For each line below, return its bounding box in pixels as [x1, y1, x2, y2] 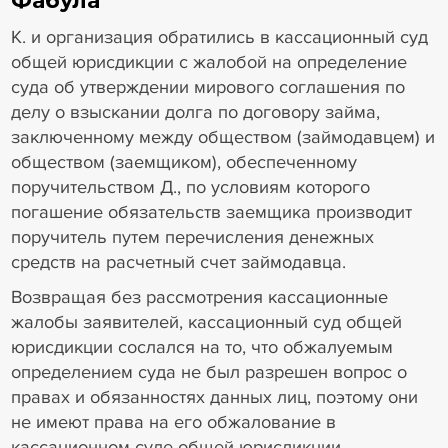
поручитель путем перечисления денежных [10, 225, 374, 248]
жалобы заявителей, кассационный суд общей [10, 311, 402, 334]
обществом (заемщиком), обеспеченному [10, 150, 357, 173]
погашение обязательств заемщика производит [10, 200, 412, 223]
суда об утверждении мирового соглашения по [10, 75, 405, 98]
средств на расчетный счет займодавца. [10, 250, 346, 273]
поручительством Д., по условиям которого [10, 175, 370, 198]
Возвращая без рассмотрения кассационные [10, 286, 388, 309]
